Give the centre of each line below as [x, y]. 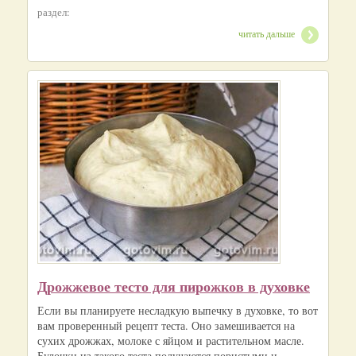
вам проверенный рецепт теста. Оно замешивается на [166, 325]
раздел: [54, 12]
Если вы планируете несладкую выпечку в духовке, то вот [178, 310]
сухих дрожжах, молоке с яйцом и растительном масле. [171, 340]
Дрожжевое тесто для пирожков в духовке [174, 286]
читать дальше [267, 34]
